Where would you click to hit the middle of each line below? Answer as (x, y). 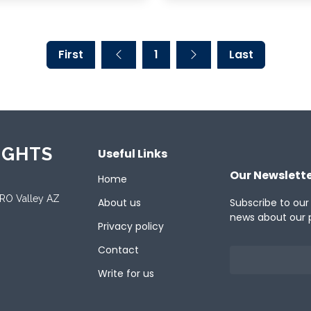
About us (119, 203)
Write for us (126, 274)
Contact (118, 250)
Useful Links (133, 154)
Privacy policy (131, 227)
